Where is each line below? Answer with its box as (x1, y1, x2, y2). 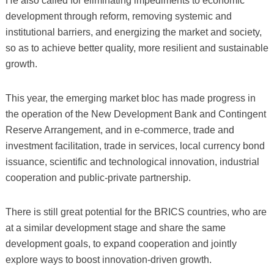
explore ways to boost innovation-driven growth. (5, 254, 212, 265)
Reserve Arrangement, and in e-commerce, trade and (5, 124, 234, 135)
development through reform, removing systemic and (5, 10, 232, 21)
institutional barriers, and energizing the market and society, (5, 26, 262, 37)
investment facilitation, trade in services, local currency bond (5, 140, 265, 151)
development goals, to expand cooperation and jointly (5, 238, 237, 249)
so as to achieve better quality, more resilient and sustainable (5, 42, 268, 53)
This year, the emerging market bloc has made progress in (5, 92, 256, 103)
